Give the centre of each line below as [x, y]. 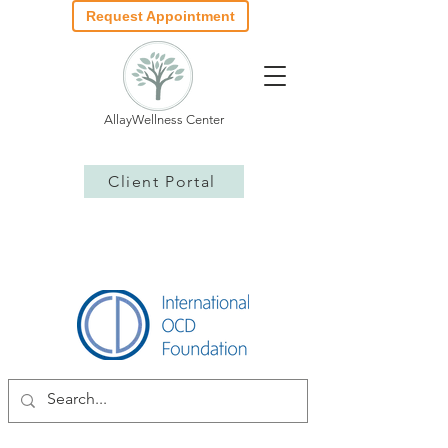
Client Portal [162, 181]
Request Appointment [160, 16]
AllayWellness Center [163, 119]
